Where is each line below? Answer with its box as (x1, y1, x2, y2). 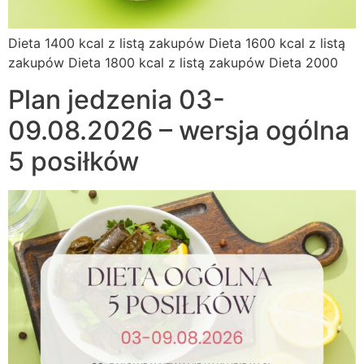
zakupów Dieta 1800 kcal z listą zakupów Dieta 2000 (8, 54, 338, 71)
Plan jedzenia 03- (8, 83, 225, 115)
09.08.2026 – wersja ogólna (8, 114, 349, 146)
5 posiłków (8, 145, 139, 177)
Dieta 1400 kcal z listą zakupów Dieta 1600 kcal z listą (8, 35, 345, 52)
